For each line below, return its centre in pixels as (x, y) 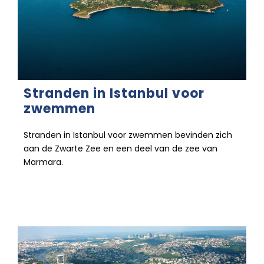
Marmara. (43, 162)
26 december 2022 (60, 187)
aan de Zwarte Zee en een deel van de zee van (121, 148)
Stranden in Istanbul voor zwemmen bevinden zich (128, 135)
